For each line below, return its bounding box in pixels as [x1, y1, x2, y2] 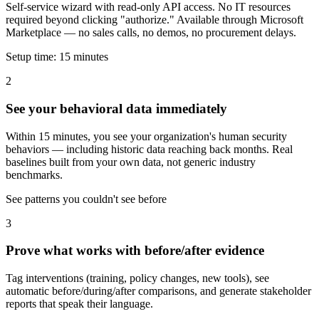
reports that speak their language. [6, 297, 153, 310]
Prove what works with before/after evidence [6, 243, 264, 258]
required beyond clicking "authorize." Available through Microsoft [6, 14, 303, 26]
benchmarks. [6, 168, 63, 181]
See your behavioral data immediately [6, 100, 227, 116]
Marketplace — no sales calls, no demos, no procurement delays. [6, 26, 296, 39]
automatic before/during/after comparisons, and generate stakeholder [6, 284, 311, 297]
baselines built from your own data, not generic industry [6, 155, 256, 168]
